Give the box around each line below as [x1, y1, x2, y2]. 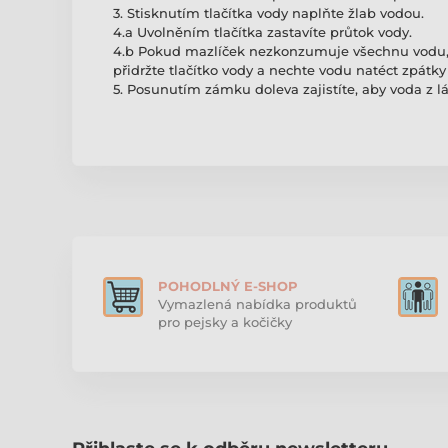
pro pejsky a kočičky [158, 314, 292, 331]
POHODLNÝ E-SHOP [158, 278, 298, 295]
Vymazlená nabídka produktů [158, 296, 357, 313]
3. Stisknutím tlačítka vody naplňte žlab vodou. [113, 5, 424, 22]
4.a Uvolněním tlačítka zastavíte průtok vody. [113, 24, 412, 41]
